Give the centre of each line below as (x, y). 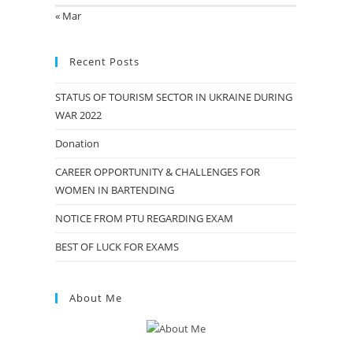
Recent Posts (104, 61)
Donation (77, 143)
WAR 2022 (78, 115)
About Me (96, 297)
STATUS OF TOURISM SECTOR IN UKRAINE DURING (174, 97)
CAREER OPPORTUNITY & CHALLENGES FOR (158, 171)
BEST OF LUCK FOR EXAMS (117, 246)
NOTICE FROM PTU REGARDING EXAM (144, 218)
